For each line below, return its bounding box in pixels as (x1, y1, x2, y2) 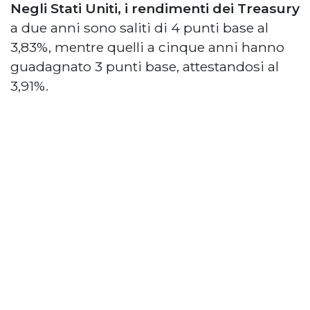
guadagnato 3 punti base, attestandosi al (10, 57, 279, 75)
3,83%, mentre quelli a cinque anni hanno (10, 38, 284, 55)
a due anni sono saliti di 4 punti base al (10, 19, 268, 36)
